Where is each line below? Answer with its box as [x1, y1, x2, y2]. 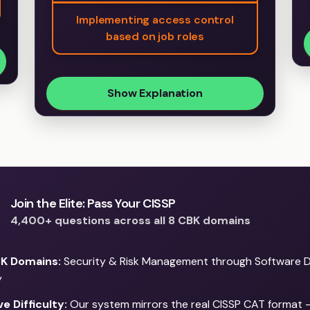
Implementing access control [76, 12, 234, 28]
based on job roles [105, 29, 205, 44]
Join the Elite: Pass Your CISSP [10, 195, 176, 212]
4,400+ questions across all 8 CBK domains [10, 213, 250, 228]
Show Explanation [107, 86, 203, 101]
